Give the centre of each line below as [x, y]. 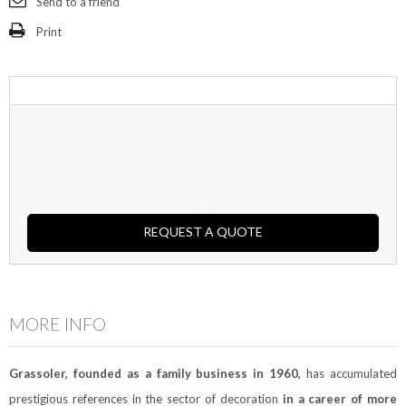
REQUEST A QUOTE [203, 232]
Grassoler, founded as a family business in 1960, [155, 374]
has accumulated [349, 374]
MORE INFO [58, 324]
